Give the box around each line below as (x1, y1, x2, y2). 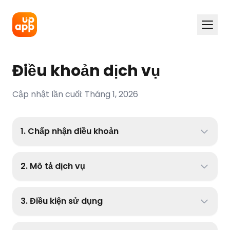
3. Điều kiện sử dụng (21, 195, 103, 207)
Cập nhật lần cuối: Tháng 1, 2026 (12, 88, 138, 100)
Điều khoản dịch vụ (12, 60, 160, 82)
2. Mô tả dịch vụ (21, 160, 85, 172)
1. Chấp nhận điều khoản (21, 125, 119, 137)
